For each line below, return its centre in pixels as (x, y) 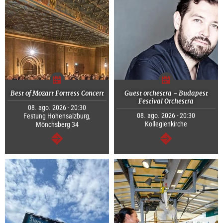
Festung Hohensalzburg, (57, 116)
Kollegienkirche (166, 124)
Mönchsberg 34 (57, 124)
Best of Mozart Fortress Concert (57, 94)
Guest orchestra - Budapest (166, 94)
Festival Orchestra (166, 102)
